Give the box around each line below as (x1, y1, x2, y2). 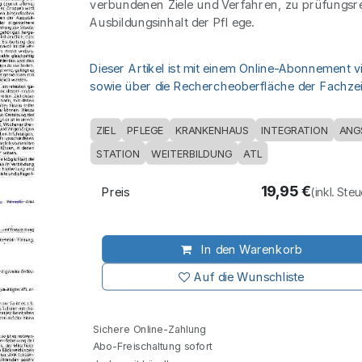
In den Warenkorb (197, 242, 302, 257)
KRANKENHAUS (175, 124, 250, 137)
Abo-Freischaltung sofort (90, 339, 213, 352)
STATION (95, 147, 140, 160)
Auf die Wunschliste (194, 269, 305, 284)
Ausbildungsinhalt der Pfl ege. (90, 15, 255, 30)
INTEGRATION (260, 124, 328, 137)
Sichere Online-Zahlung (90, 322, 207, 335)
